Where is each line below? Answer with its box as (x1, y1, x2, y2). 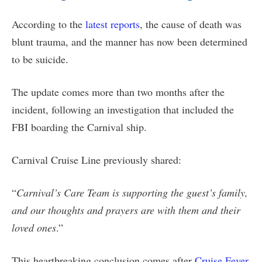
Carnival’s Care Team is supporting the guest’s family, (16, 185, 248, 200)
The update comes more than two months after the (12, 85, 225, 99)
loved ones (12, 220, 56, 235)
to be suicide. (12, 52, 68, 67)
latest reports (85, 17, 140, 32)
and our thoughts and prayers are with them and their (12, 203, 240, 218)
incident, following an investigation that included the (12, 102, 234, 117)
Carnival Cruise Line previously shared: (12, 153, 181, 167)
